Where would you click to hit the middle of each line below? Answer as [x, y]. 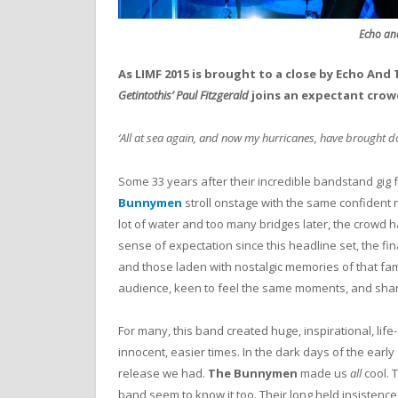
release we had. [163, 373]
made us [324, 373]
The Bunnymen [253, 373]
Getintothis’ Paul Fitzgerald [183, 96]
